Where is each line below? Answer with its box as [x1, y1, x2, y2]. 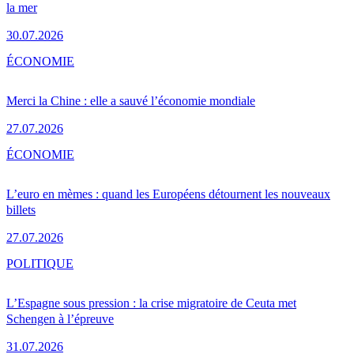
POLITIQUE [6, 256, 73, 270]
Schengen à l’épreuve [6, 311, 114, 326]
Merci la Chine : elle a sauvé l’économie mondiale [6, 93, 255, 107]
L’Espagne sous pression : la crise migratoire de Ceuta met [6, 296, 296, 310]
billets [6, 202, 36, 217]
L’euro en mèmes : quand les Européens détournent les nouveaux [6, 186, 330, 201]
